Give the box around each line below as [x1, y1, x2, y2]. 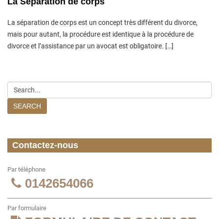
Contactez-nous [12, 140, 78, 150]
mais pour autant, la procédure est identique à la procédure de [7, 30, 194, 38]
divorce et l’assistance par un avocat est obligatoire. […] [7, 42, 174, 50]
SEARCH [13, 102, 41, 110]
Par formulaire [7, 204, 46, 212]
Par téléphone [7, 165, 45, 173]
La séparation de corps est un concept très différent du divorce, [7, 18, 197, 26]
